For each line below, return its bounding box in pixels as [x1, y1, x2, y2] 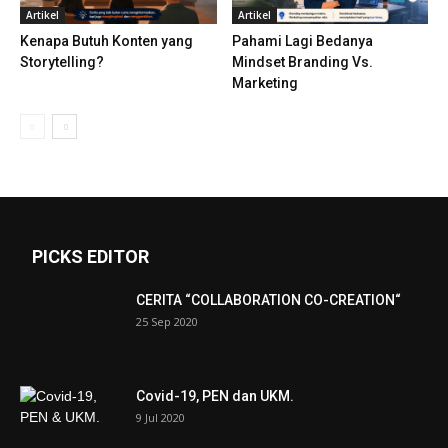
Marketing [231, 75, 298, 92]
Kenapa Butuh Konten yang [20, 33, 193, 50]
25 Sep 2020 [136, 314, 198, 330]
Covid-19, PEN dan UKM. [136, 388, 294, 405]
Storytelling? [20, 54, 104, 71]
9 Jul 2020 [136, 410, 185, 426]
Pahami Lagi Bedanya [231, 33, 373, 50]
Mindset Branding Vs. [231, 54, 373, 71]
